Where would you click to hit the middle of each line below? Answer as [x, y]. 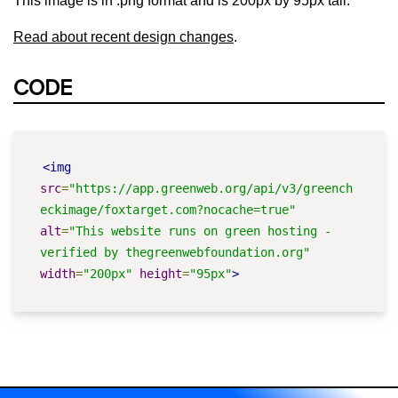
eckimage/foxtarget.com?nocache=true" [168, 209]
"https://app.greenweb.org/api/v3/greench [211, 188]
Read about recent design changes [123, 36]
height [161, 273]
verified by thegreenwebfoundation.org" [175, 252]
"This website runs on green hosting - [200, 231]
